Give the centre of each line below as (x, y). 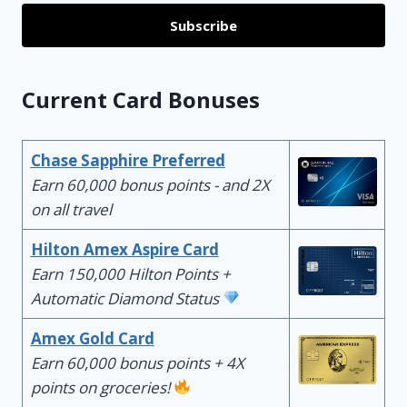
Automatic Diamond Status (124, 298)
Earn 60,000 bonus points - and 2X (150, 184)
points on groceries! (100, 387)
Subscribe (203, 25)
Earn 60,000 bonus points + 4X (137, 362)
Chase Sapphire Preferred (128, 160)
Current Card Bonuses (141, 100)
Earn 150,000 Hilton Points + (130, 273)
